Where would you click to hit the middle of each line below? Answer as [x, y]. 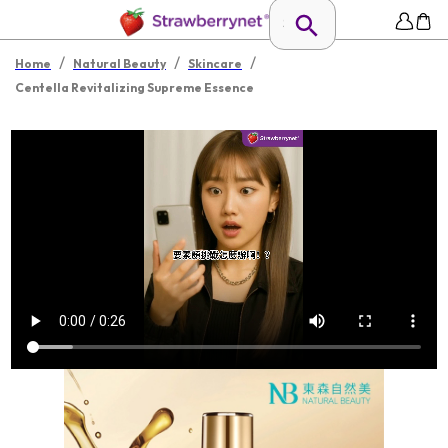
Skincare [215, 63]
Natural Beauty [119, 63]
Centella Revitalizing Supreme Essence [134, 87]
